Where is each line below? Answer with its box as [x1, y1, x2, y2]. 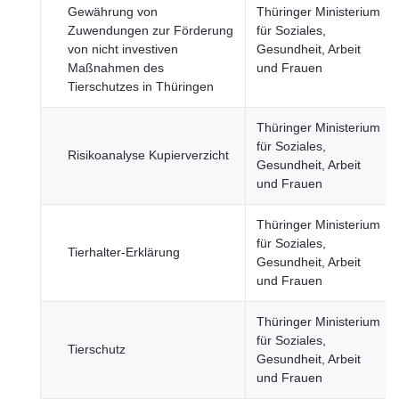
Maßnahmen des [68, 61, 164, 75]
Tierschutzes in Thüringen [68, 79, 214, 94]
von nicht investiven [68, 42, 178, 56]
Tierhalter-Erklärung [68, 245, 180, 259]
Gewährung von [68, 4, 158, 19]
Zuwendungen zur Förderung [68, 23, 233, 37]
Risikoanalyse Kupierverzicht [68, 148, 229, 162]
